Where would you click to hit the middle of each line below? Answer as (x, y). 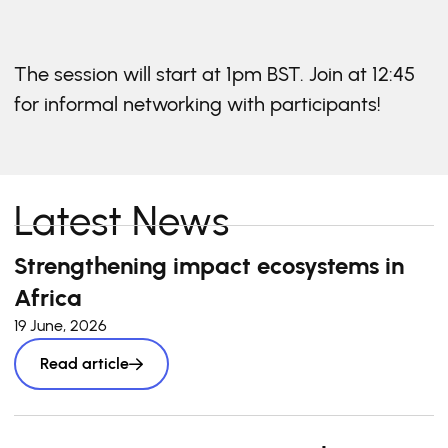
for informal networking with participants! (197, 104)
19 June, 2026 (60, 325)
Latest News (121, 221)
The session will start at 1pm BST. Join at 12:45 (214, 74)
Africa (48, 297)
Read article (84, 363)
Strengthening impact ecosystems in (209, 265)
